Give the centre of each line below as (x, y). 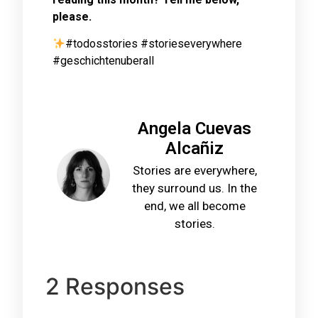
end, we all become (194, 205)
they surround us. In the (194, 188)
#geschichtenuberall (103, 61)
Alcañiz (194, 148)
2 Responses (115, 287)
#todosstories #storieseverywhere (154, 44)
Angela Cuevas (194, 128)
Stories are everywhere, (194, 170)
